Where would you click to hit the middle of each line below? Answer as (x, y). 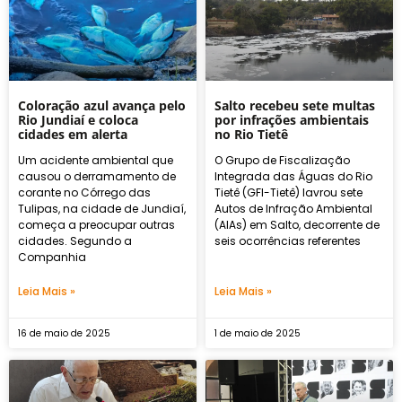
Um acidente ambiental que (96, 160)
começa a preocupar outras (96, 224)
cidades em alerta (73, 134)
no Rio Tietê (251, 134)
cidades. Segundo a (75, 240)
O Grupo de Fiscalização (282, 160)
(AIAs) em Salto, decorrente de (297, 224)
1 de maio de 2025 (258, 333)
